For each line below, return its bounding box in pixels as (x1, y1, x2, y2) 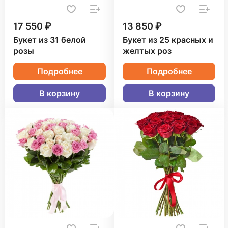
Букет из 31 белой (13, 35, 86, 45)
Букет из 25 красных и (123, 35, 213, 45)
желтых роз (123, 46, 172, 56)
